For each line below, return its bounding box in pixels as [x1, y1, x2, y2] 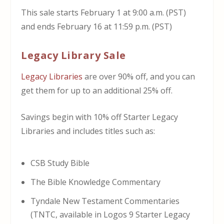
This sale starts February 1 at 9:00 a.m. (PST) [21, 7, 186, 18]
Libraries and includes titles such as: [21, 125, 155, 137]
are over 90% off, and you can [82, 70, 195, 82]
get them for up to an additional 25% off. [21, 84, 173, 96]
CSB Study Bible [30, 157, 89, 168]
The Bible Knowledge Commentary [30, 176, 160, 188]
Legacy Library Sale [21, 48, 126, 62]
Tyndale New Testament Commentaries [30, 195, 179, 207]
